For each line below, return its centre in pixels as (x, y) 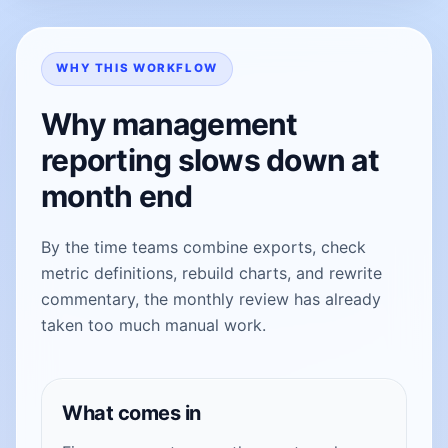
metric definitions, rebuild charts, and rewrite (211, 272)
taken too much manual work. (153, 324)
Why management (169, 123)
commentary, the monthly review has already (211, 298)
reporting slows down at (210, 159)
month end (117, 195)
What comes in (131, 412)
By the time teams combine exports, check (203, 246)
